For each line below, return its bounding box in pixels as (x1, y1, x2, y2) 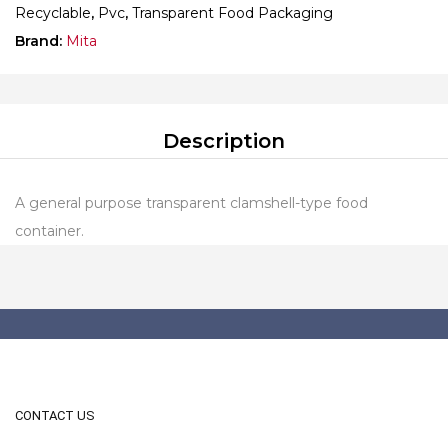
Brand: (15, 31, 66, 50)
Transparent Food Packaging (132, 3, 333, 22)
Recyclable (15, 3, 91, 22)
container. (15, 221, 84, 240)
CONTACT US (15, 408, 95, 423)
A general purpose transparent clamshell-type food (15, 193, 368, 212)
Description (163, 128, 285, 153)
